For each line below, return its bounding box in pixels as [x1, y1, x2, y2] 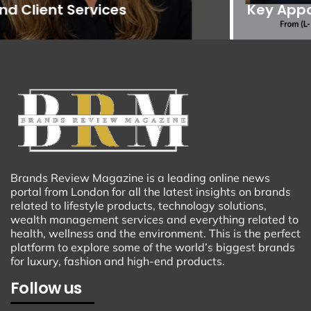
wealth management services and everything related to [10, 212, 299, 226]
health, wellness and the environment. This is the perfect [10, 226, 301, 240]
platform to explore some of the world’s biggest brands [10, 239, 295, 254]
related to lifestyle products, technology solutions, [10, 198, 267, 212]
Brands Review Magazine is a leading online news [10, 170, 270, 185]
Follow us [10, 276, 82, 299]
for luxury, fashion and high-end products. [10, 253, 225, 268]
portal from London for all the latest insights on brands [10, 184, 291, 199]
